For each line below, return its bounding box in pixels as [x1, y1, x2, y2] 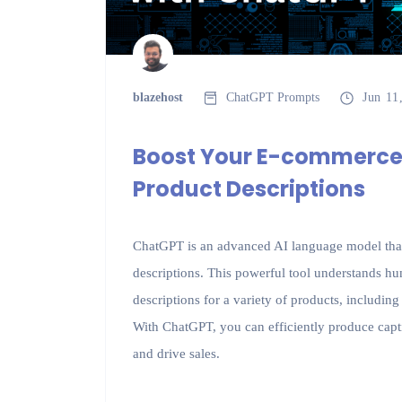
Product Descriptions [132, 174, 365, 205]
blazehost [132, 91, 183, 104]
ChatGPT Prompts [225, 91, 319, 104]
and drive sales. [132, 346, 220, 362]
